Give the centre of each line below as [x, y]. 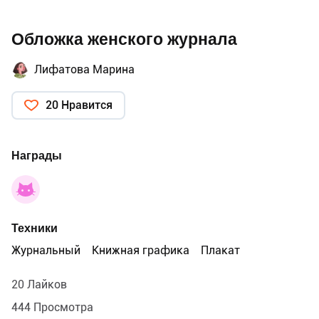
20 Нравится [79, 105]
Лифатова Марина [84, 69]
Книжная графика [141, 250]
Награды [37, 155]
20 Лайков [39, 284]
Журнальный [46, 250]
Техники [35, 228]
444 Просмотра [52, 307]
